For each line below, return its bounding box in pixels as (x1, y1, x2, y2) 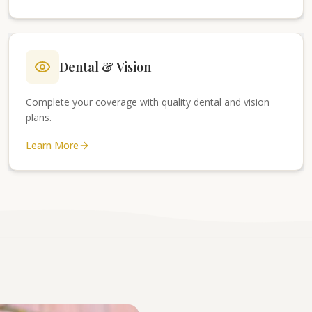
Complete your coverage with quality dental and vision (26, 95, 270, 109)
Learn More (26, 139, 79, 152)
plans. (26, 111, 52, 124)
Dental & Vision (59, 58, 151, 75)
